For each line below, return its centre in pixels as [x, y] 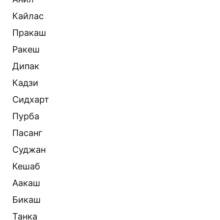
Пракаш [29, 32]
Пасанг [27, 133]
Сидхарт [31, 99]
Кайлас [28, 16]
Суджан [29, 149]
